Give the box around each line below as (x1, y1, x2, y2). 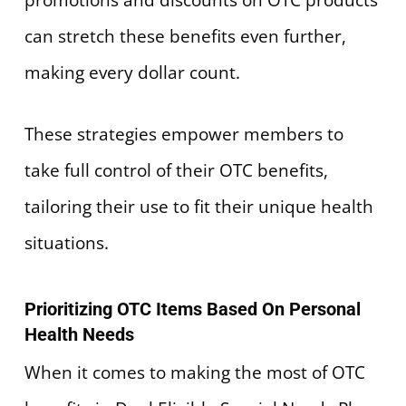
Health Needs (24, 323, 134, 345)
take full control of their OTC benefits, (24, 159, 328, 183)
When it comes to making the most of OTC (24, 360, 365, 384)
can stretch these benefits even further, (24, 24, 346, 48)
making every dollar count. (24, 60, 240, 84)
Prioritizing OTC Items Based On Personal (24, 297, 361, 320)
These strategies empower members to (24, 122, 343, 147)
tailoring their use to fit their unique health (24, 195, 373, 219)
